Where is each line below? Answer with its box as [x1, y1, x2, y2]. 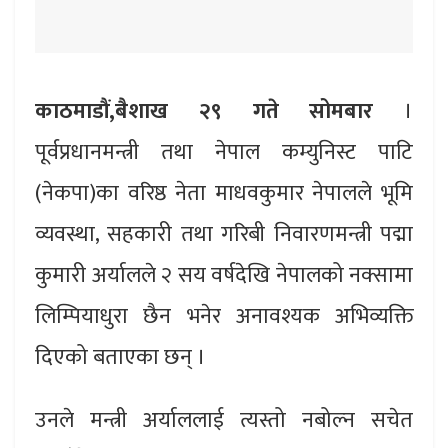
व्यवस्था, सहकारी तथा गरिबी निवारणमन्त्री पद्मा [35, 215, 413, 253]
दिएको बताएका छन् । [35, 338, 206, 376]
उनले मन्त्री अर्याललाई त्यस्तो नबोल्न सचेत [35, 401, 413, 439]
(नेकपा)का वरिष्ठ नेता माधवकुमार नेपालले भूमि [35, 174, 413, 212]
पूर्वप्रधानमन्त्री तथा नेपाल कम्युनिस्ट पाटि [35, 133, 413, 171]
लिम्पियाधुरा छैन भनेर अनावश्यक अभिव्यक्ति [35, 297, 413, 335]
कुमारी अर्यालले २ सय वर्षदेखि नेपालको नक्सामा [35, 256, 413, 294]
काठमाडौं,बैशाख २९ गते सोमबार [35, 92, 374, 130]
